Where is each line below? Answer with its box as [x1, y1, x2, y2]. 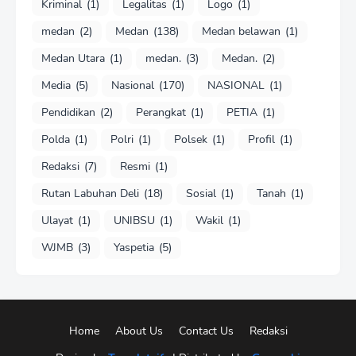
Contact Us [178, 323, 234, 339]
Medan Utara [41, 51, 105, 67]
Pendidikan [41, 105, 95, 121]
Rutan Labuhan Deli [41, 186, 139, 202]
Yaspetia [114, 240, 154, 256]
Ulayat [41, 213, 73, 229]
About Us [114, 323, 163, 339]
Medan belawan [202, 24, 281, 40]
